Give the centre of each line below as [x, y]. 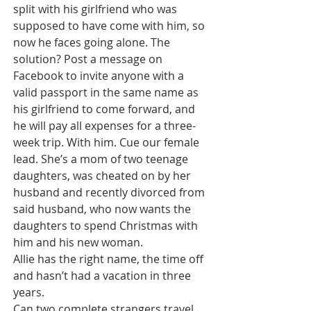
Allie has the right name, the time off [110, 259]
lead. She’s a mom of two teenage [102, 159]
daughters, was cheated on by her [103, 176]
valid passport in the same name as [107, 92]
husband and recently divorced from [110, 192]
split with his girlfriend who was [96, 9]
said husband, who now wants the [103, 209]
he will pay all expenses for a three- [104, 126]
